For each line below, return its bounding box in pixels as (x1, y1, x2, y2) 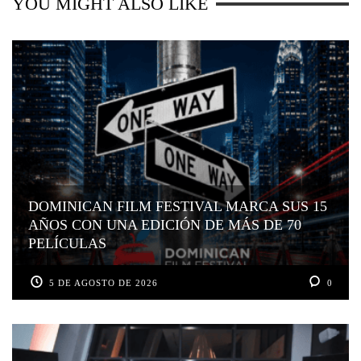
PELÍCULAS (28, 234, 106, 251)
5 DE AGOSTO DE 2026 (49, 277, 159, 288)
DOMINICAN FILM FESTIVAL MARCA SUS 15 (28, 197, 327, 214)
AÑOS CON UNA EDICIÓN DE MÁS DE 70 (28, 216, 301, 233)
